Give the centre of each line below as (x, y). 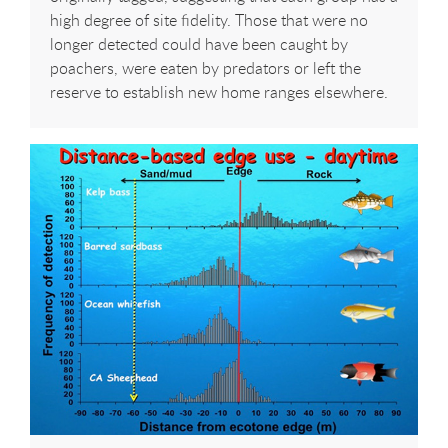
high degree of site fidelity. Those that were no (209, 19)
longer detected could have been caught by (199, 43)
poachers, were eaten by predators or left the (205, 67)
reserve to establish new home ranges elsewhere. (219, 91)
